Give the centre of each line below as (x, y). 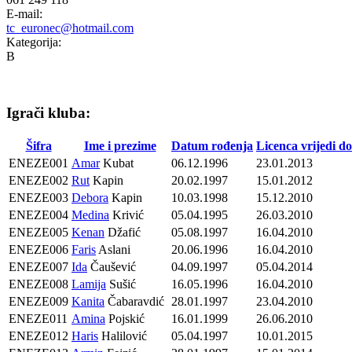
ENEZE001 (38, 163)
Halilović (123, 336)
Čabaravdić (134, 302)
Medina (90, 215)
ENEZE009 (38, 302)
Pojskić (125, 319)
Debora (90, 198)
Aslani (113, 250)
